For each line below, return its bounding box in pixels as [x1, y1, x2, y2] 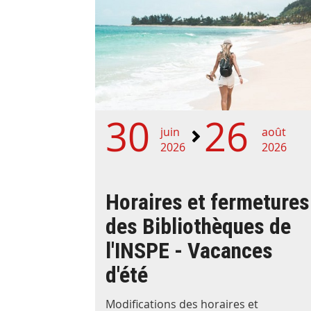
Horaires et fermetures [106, 189, 310, 216]
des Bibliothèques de [106, 213, 291, 240]
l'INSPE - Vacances [106, 237, 273, 264]
